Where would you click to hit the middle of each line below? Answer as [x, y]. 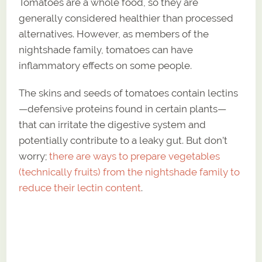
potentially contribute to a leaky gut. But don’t [123, 140]
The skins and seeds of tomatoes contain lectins [129, 93]
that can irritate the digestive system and [113, 124]
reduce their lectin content [80, 187]
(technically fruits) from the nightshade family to [130, 172]
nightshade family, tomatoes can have [106, 49]
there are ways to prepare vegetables [135, 156]
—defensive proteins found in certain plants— [123, 108]
